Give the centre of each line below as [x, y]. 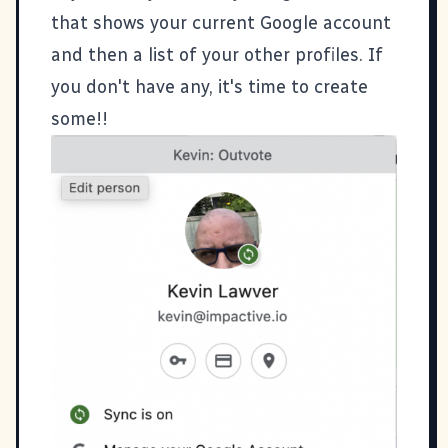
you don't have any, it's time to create [209, 86]
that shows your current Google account [221, 22]
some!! [79, 118]
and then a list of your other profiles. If [217, 54]
